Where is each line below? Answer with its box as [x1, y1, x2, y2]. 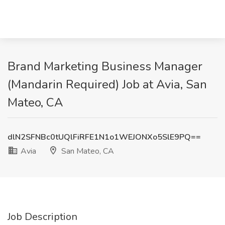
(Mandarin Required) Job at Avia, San [8, 76, 207, 92]
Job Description [8, 210, 77, 223]
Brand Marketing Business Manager [8, 58, 202, 74]
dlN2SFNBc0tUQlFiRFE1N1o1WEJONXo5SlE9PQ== [8, 132, 201, 143]
